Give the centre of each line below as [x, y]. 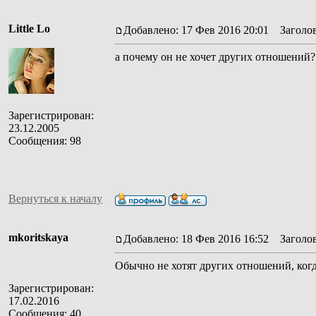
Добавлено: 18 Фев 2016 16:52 [196, 238]
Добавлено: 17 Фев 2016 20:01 [196, 30]
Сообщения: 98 [45, 140]
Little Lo [29, 28]
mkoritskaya [38, 237]
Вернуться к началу [55, 198]
